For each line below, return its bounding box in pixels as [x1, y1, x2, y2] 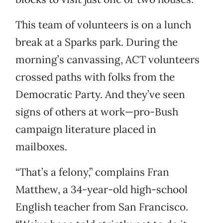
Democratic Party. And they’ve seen [15, 88, 185, 102]
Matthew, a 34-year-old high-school [15, 183, 188, 197]
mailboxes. [15, 140, 67, 154]
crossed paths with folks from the [15, 70, 175, 84]
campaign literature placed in [15, 122, 156, 136]
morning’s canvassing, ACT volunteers [15, 53, 200, 67]
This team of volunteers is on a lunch [15, 18, 191, 32]
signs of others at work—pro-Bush [15, 105, 178, 119]
